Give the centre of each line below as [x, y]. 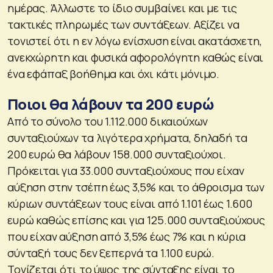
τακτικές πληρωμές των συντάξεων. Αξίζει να [123, 24]
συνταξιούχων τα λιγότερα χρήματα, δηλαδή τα [127, 137]
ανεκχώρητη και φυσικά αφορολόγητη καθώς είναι [136, 57]
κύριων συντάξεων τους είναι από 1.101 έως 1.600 [130, 203]
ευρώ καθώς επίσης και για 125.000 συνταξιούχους [136, 220]
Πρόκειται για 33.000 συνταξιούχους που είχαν [126, 170]
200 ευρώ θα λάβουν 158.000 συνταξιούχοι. [117, 154]
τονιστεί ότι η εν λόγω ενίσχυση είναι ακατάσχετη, [135, 41]
